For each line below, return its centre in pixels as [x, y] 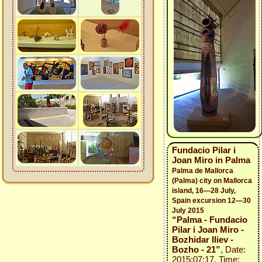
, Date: [233, 249]
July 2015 [188, 211]
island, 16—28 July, [204, 191]
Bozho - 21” [196, 249]
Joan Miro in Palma [211, 160]
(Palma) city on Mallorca [212, 181]
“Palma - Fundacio [210, 220]
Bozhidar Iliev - [203, 239]
